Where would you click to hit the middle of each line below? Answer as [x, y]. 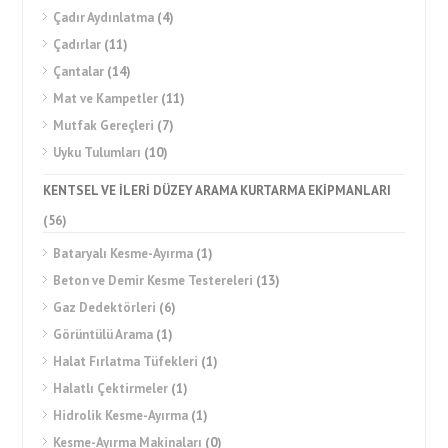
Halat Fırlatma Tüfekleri [126, 362]
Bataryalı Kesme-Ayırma [123, 254]
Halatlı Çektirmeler [111, 389]
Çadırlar [77, 45]
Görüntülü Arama [103, 335]
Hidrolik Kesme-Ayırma [121, 416]
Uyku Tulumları [97, 153]
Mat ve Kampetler [106, 99]
